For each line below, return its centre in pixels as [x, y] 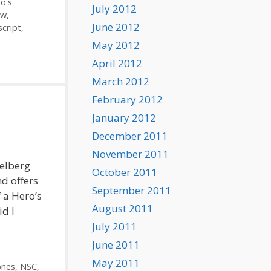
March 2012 [121, 81]
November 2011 [130, 154]
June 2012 [116, 27]
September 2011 [132, 190]
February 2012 [127, 100]
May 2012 [116, 45]
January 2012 [124, 118]
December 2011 [130, 136]
